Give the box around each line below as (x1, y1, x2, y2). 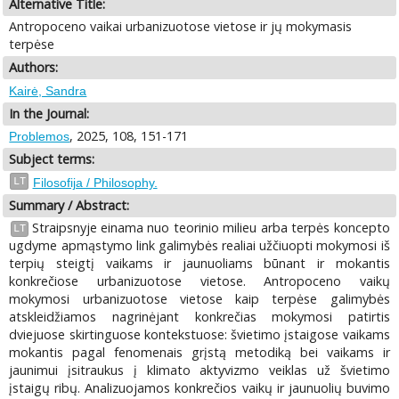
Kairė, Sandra (9, 83, 87, 98)
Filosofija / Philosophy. (32, 175, 158, 190)
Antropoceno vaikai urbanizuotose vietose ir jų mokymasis (9, 18, 353, 36)
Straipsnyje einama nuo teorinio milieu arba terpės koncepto (31, 219, 390, 237)
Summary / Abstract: (9, 196, 130, 214)
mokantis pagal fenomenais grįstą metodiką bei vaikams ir (9, 344, 390, 362)
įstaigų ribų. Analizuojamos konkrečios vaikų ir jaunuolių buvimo (9, 379, 390, 397)
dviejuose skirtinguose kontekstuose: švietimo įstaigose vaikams (9, 326, 390, 344)
